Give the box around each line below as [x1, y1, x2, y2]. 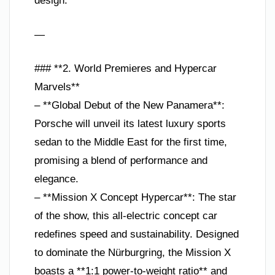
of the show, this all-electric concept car [34, 210, 217, 222]
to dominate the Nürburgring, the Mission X [34, 247, 231, 258]
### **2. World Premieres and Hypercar [34, 63, 217, 74]
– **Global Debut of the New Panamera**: [34, 99, 225, 111]
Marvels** [34, 81, 80, 93]
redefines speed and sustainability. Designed [34, 228, 239, 240]
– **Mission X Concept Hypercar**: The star [34, 192, 236, 203]
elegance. [34, 173, 79, 185]
